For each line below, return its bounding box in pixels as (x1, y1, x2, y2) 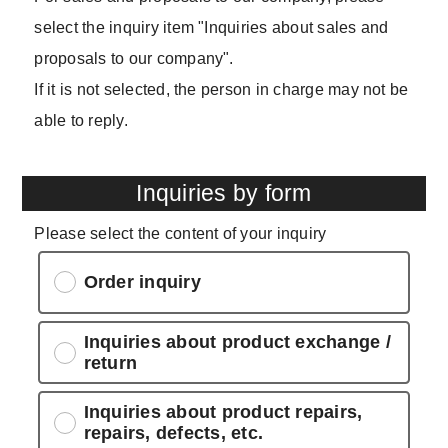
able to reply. (34, 111, 128, 129)
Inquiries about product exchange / (83, 331, 391, 352)
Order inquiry (83, 271, 201, 292)
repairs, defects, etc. (83, 422, 263, 443)
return (83, 352, 138, 373)
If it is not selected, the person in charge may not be (34, 80, 409, 98)
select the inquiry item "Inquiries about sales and (34, 18, 389, 36)
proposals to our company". (34, 49, 234, 67)
